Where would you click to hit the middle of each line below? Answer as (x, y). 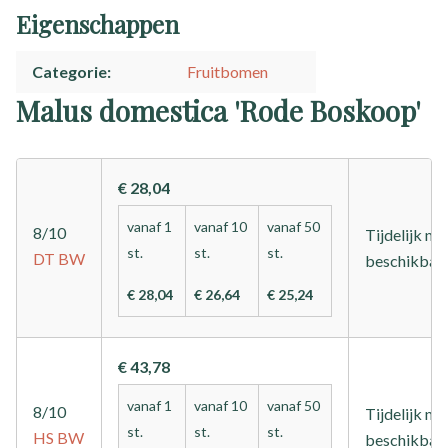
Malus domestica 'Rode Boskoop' (218, 111)
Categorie (69, 72)
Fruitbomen (227, 72)
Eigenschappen (97, 24)
